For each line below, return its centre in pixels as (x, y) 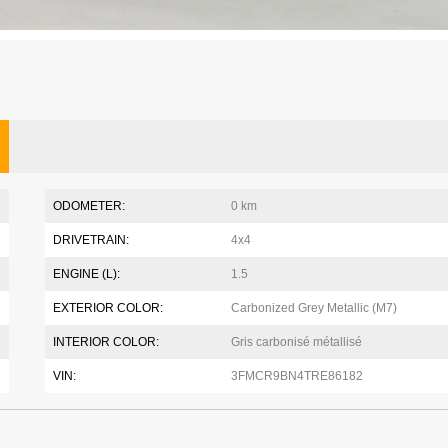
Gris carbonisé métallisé (296, 341)
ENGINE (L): (87, 273)
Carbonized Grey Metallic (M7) (313, 307)
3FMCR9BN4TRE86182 (296, 375)
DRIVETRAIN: (91, 239)
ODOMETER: (89, 205)
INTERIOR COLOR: (106, 341)
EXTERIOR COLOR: (108, 307)
